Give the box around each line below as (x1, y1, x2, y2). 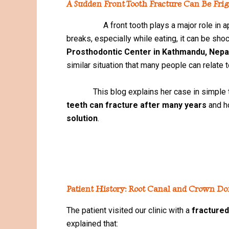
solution (66, 113, 98, 123)
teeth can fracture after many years (66, 100, 207, 110)
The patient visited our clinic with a (66, 205, 192, 216)
